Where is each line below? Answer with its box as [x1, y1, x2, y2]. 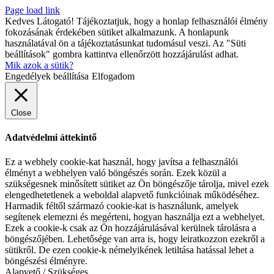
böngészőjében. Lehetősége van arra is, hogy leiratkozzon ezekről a [5, 233, 265, 244]
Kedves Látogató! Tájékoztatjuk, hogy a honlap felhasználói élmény [5, 16, 268, 27]
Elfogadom [92, 71, 135, 82]
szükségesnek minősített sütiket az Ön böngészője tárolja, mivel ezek [5, 178, 269, 189]
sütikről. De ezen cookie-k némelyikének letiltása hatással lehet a [5, 244, 254, 255]
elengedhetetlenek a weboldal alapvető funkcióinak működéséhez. [5, 189, 259, 200]
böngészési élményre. [5, 255, 87, 266]
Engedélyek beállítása [5, 71, 89, 82]
